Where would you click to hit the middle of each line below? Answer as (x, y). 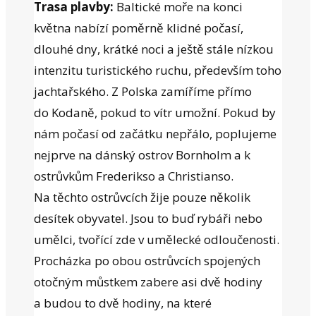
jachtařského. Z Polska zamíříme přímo (143, 91)
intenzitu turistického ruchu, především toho (158, 70)
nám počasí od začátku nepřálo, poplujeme (155, 133)
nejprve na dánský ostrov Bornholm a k (142, 154)
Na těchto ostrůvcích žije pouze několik (142, 197)
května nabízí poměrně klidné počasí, (139, 28)
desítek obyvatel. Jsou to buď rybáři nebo (148, 218)
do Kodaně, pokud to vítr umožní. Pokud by (155, 112)
